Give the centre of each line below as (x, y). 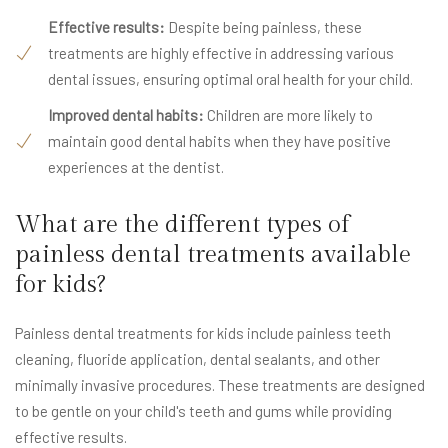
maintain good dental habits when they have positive (219, 141)
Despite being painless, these (263, 27)
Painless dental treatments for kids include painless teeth (203, 333)
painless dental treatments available (213, 255)
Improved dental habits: (126, 115)
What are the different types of (182, 225)
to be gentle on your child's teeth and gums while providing (203, 411)
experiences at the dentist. (136, 167)
